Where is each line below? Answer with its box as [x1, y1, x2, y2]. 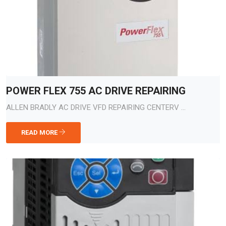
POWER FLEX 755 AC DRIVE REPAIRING [6, 85, 186, 97]
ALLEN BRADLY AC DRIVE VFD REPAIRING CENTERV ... [6, 103, 186, 112]
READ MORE [21, 129, 59, 136]
